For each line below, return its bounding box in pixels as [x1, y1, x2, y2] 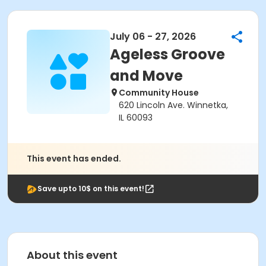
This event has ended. [27, 153, 121, 164]
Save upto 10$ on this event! [37, 183, 144, 194]
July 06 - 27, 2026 [110, 30, 196, 43]
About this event [27, 248, 118, 262]
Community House [119, 87, 199, 99]
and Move [110, 66, 183, 85]
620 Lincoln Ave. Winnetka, [119, 99, 228, 111]
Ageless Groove [110, 45, 225, 64]
